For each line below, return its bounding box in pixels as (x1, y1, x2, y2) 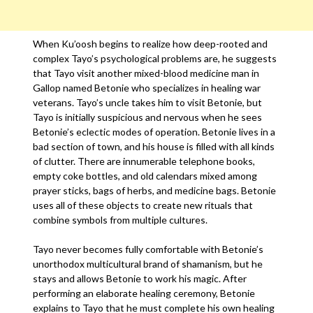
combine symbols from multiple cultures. (33, 214, 210, 226)
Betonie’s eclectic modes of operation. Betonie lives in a (33, 126, 276, 138)
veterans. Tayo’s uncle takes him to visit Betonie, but (33, 96, 263, 108)
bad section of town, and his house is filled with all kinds (33, 140, 275, 152)
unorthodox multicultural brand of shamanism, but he (33, 258, 263, 270)
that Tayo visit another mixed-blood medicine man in (33, 67, 260, 79)
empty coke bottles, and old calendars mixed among (33, 170, 258, 182)
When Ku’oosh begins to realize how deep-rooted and (33, 38, 268, 50)
